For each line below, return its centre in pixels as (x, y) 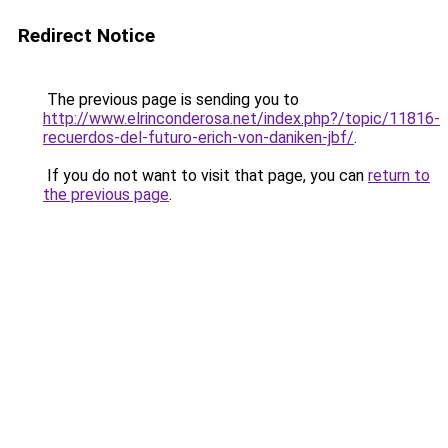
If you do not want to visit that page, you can (205, 175)
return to (399, 175)
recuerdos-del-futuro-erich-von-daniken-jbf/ (198, 137)
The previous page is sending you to (171, 99)
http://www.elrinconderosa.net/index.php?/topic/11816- (241, 118)
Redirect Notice (86, 35)
